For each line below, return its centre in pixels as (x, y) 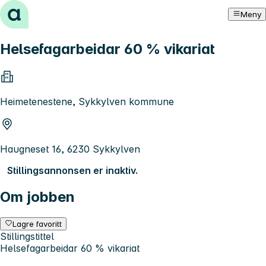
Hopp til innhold (41, 11)
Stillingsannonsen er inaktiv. (72, 170)
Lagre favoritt (37, 224)
